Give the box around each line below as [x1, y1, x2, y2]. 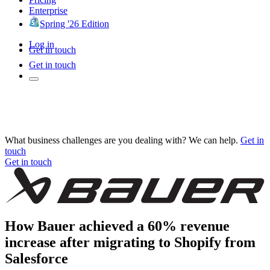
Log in [29, 39, 54, 49]
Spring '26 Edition [40, 18, 109, 29]
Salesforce [5, 250, 68, 266]
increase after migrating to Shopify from [5, 234, 256, 250]
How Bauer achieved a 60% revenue [5, 218, 230, 234]
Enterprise [29, 5, 67, 16]
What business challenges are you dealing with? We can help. [5, 134, 238, 145]
